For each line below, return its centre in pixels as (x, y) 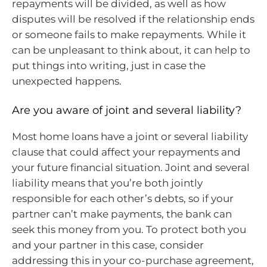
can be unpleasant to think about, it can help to (131, 50)
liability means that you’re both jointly (107, 183)
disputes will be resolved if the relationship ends (133, 19)
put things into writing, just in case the (109, 66)
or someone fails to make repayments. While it (129, 35)
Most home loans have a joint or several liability (130, 136)
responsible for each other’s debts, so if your (123, 198)
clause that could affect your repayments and (126, 152)
